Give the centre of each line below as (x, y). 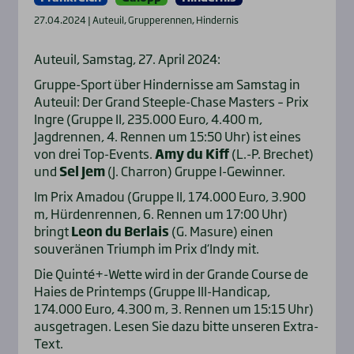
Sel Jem (82, 171)
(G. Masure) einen (221, 231)
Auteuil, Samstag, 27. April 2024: (127, 59)
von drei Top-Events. (94, 154)
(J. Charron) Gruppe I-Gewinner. (195, 171)
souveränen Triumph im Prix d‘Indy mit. (147, 249)
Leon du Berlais (120, 231)
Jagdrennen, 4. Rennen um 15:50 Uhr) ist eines (167, 136)
